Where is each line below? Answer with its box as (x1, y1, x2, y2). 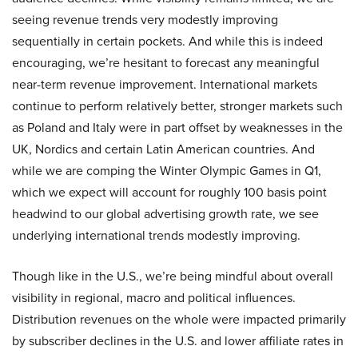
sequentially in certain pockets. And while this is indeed (12, 32, 323, 50)
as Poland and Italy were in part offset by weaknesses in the (12, 118, 343, 137)
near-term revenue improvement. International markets (12, 75, 317, 93)
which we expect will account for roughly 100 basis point (12, 183, 327, 201)
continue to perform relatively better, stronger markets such (12, 97, 343, 115)
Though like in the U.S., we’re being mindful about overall (12, 267, 333, 285)
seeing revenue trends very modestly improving (12, 10, 278, 29)
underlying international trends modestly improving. (12, 226, 300, 245)
